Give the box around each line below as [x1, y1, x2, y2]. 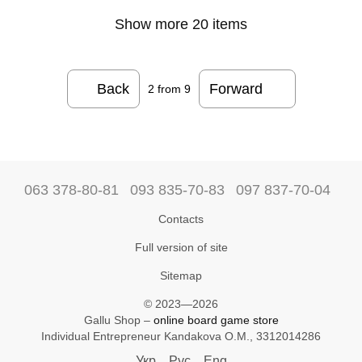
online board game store [153, 313, 279, 326]
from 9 [154, 82, 191, 96]
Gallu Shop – [83, 313, 154, 326]
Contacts [158, 212, 204, 225]
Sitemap [160, 268, 202, 282]
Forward [208, 80, 263, 97]
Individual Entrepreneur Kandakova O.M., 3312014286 [41, 329, 321, 343]
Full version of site [134, 240, 228, 254]
